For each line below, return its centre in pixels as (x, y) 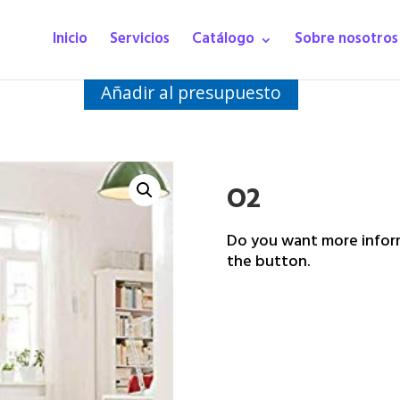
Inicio (70, 40)
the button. (268, 264)
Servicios (140, 40)
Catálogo (223, 40)
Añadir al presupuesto (191, 92)
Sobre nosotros (346, 40)
